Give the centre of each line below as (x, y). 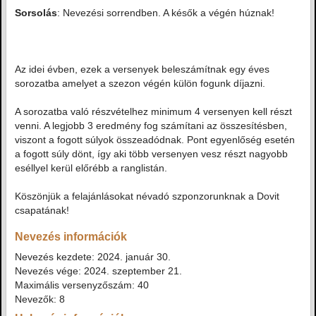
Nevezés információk (71, 237)
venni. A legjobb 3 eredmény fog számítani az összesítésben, (151, 126)
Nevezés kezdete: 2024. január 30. (93, 257)
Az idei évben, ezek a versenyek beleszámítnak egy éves (142, 69)
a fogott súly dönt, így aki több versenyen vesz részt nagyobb (151, 154)
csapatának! (42, 210)
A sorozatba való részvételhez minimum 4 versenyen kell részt (153, 111)
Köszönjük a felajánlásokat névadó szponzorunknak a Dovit (147, 196)
